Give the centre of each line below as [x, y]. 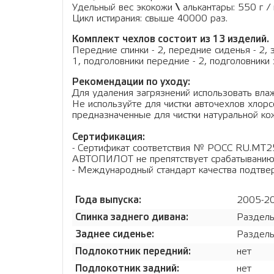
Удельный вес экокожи [124, 7]
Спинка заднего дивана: [133, 217]
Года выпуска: [109, 200]
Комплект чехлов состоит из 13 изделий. [171, 39]
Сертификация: [109, 137]
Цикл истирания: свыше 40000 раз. [151, 18]
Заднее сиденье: [116, 234]
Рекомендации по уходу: [131, 82]
